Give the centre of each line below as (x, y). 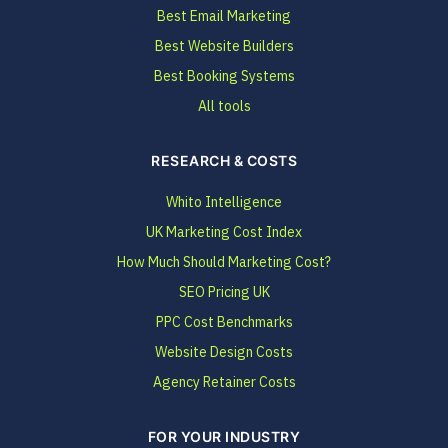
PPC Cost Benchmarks (224, 322)
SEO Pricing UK (224, 292)
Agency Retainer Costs (224, 382)
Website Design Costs (224, 352)
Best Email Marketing (224, 16)
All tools (224, 106)
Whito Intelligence (224, 202)
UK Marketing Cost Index (224, 232)
